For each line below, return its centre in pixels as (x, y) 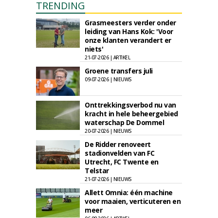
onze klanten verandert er (128, 40)
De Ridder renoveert (118, 144)
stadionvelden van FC (119, 153)
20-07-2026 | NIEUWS (108, 131)
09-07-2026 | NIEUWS (108, 79)
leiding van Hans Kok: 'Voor (129, 31)
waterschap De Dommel (124, 122)
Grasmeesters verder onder (130, 23)
